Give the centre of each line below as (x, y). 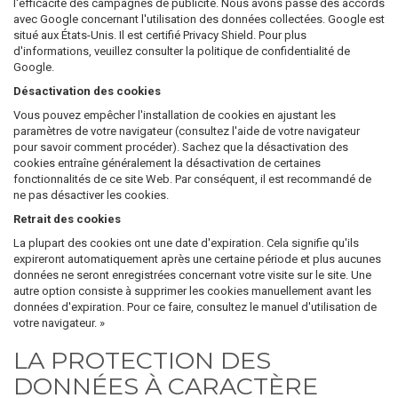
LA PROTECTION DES (142, 360)
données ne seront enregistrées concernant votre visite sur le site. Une (192, 275)
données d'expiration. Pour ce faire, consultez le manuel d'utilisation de (195, 307)
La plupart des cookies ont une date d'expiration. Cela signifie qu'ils (186, 243)
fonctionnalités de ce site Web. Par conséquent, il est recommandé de (192, 179)
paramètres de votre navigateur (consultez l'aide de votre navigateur (187, 131)
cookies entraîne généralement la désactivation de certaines (167, 163)
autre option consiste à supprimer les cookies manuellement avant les (192, 291)
